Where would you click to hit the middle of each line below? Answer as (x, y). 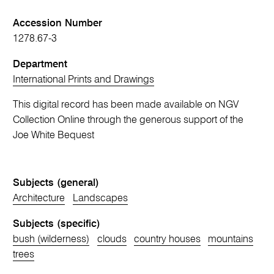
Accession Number (58, 24)
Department (40, 64)
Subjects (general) (56, 183)
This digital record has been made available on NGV (126, 105)
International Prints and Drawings (84, 80)
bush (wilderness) (51, 239)
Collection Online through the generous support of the (128, 120)
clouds (112, 239)
